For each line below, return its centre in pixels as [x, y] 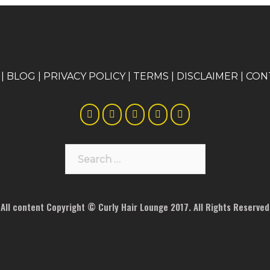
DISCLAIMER [207, 74]
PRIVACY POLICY [84, 74]
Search [81, 149]
